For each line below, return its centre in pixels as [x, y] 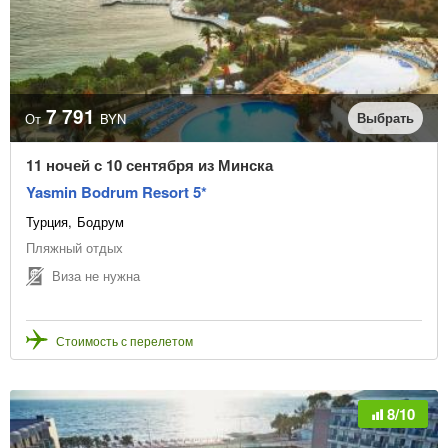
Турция [47, 221]
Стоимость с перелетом [124, 340]
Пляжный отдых [74, 247]
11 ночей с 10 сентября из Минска [149, 164]
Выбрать [385, 117]
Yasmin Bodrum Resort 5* [116, 191]
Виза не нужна [96, 276]
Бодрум [100, 221]
